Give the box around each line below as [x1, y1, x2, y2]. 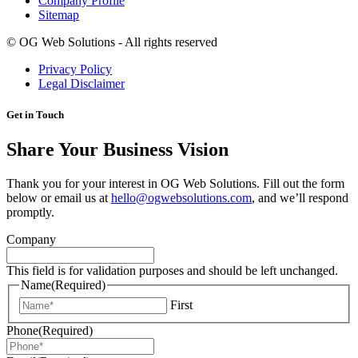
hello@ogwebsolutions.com [111, 191, 252, 205]
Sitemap [38, 8, 79, 22]
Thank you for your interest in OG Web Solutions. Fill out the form [6, 177, 344, 191]
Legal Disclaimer [38, 77, 125, 91]
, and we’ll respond [252, 191, 348, 205]
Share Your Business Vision [6, 139, 229, 161]
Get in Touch [6, 109, 64, 121]
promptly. [6, 205, 54, 220]
